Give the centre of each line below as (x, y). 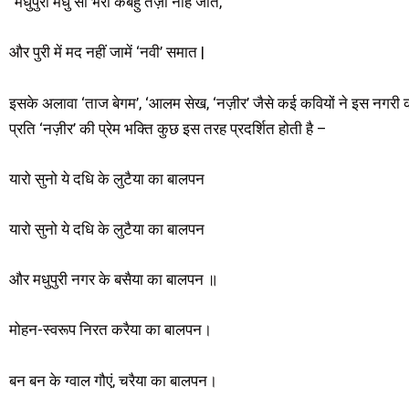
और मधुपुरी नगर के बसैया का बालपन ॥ (113, 280)
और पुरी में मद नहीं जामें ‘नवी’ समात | (107, 52)
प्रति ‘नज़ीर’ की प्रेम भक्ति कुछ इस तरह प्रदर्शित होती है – (168, 128)
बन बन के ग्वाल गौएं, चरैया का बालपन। (113, 380)
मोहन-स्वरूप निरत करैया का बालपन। (110, 330)
